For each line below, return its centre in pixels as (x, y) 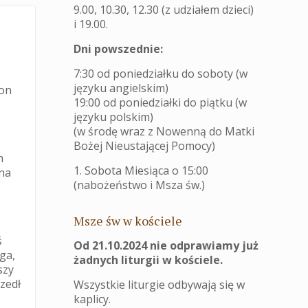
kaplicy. (92, 299)
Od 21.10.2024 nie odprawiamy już (166, 245)
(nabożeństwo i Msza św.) (139, 185)
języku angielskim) (121, 88)
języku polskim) (113, 117)
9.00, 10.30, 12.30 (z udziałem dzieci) (164, 10)
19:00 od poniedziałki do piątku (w (160, 102)
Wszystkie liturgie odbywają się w (159, 285)
